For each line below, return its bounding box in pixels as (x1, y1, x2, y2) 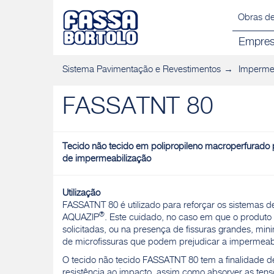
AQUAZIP (62, 213, 99, 223)
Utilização (62, 189, 100, 198)
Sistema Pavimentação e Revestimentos (62, 65, 221, 75)
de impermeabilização (62, 155, 151, 164)
